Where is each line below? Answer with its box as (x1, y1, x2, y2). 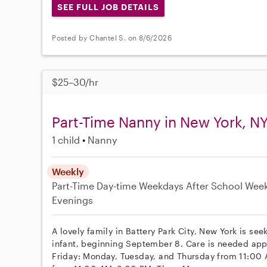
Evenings (52, 194, 94, 206)
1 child (52, 133, 80, 145)
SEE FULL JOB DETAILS (57, 2, 159, 13)
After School (186, 179, 243, 191)
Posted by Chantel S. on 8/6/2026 (52, 33, 172, 42)
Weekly (52, 165, 85, 177)
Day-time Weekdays (97, 179, 184, 191)
